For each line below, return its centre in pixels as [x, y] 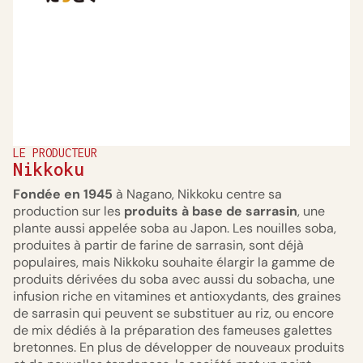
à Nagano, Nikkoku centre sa [199, 194]
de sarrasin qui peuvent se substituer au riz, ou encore [173, 314]
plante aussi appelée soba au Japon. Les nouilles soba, [175, 228]
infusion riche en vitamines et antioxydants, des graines [177, 297]
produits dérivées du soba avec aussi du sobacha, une [174, 280]
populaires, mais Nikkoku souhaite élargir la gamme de [174, 263]
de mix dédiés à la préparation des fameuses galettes [173, 331]
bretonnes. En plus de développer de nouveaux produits [179, 348]
